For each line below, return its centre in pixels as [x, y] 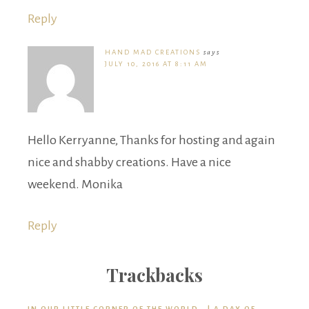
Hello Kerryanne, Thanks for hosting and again [151, 140]
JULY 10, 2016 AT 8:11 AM [156, 63]
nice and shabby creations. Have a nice [129, 162]
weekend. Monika [75, 184]
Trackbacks [154, 275]
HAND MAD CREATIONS [153, 52]
